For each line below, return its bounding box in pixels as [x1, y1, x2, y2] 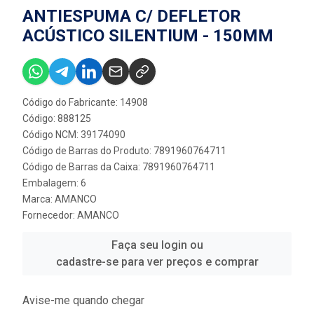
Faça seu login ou [111, 238, 203, 252]
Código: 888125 [22, 113, 91, 124]
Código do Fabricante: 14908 [22, 97, 148, 108]
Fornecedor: [22, 210, 77, 221]
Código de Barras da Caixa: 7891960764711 [22, 161, 215, 172]
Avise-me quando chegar [22, 294, 144, 307]
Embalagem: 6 [22, 177, 86, 189]
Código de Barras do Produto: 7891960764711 [22, 145, 226, 156]
